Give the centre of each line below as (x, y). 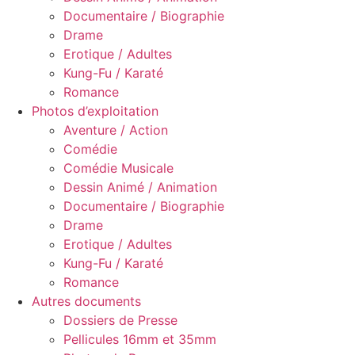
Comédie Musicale (118, 168)
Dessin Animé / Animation (140, 187)
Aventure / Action (116, 130)
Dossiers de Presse (120, 320)
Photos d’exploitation (95, 111)
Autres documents (86, 301)
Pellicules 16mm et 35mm (140, 339)
